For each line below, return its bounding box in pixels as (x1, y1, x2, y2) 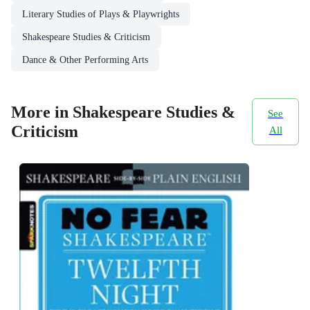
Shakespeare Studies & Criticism (22, 31, 150, 42)
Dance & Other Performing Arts (22, 54, 148, 65)
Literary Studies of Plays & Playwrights (22, 8, 179, 19)
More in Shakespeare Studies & (11, 103, 235, 122)
